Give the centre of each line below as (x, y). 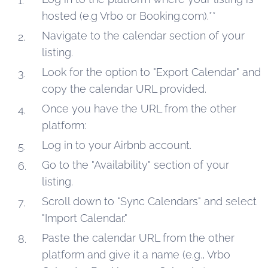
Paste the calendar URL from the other (138, 237)
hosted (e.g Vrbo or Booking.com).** (129, 16)
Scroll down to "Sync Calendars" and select (149, 201)
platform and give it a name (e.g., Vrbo (136, 254)
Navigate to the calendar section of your (143, 35)
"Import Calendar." (85, 218)
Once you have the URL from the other (139, 108)
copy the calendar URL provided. (124, 89)
